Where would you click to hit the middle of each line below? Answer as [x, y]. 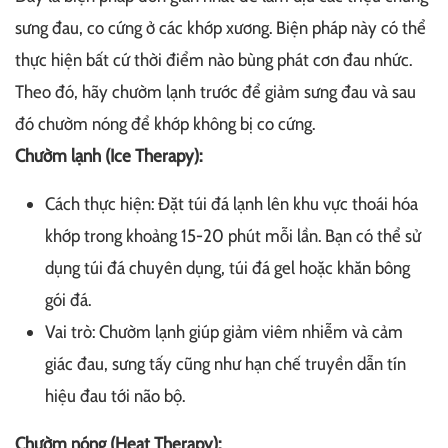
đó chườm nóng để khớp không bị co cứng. [165, 123]
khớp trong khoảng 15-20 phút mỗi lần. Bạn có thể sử [233, 235]
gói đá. [68, 299]
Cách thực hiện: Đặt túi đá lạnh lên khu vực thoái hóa [231, 203]
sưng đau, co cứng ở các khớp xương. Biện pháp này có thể [220, 27]
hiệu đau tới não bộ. [115, 395]
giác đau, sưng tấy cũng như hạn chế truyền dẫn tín [225, 363]
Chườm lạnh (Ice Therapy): [108, 155]
